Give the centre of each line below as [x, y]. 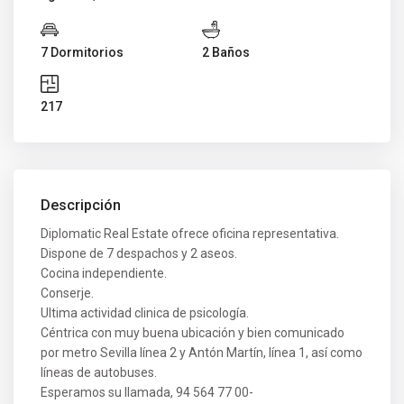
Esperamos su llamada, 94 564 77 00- [147, 392]
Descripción [81, 205]
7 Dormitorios [83, 52]
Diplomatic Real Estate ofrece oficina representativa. [190, 233]
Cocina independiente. [104, 273]
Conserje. [68, 293]
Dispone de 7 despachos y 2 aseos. [139, 253]
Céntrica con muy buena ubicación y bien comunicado [193, 332]
